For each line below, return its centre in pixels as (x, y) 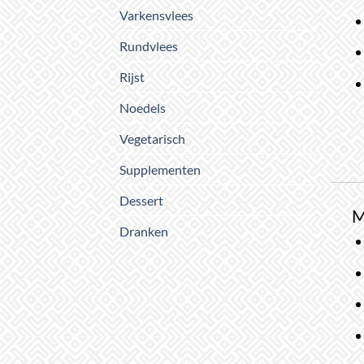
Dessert (141, 201)
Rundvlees (149, 46)
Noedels (143, 108)
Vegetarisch (152, 139)
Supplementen (160, 170)
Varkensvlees (156, 15)
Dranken (144, 232)
